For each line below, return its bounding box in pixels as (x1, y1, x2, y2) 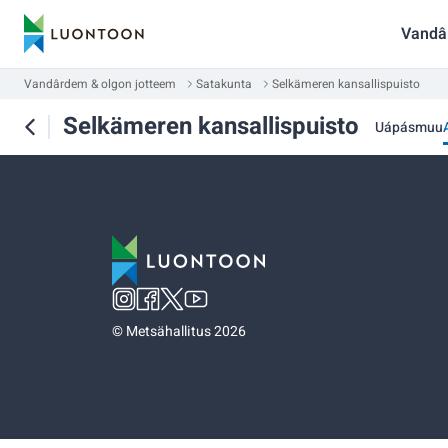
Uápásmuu (375, 116, 443, 138)
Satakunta (196, 75, 252, 93)
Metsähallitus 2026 (126, 321, 246, 342)
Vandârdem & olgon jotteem (24, 75, 176, 93)
